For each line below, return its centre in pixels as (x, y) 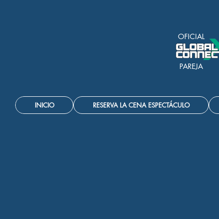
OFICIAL (191, 36)
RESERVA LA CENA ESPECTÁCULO (141, 105)
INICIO (44, 105)
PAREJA (191, 66)
